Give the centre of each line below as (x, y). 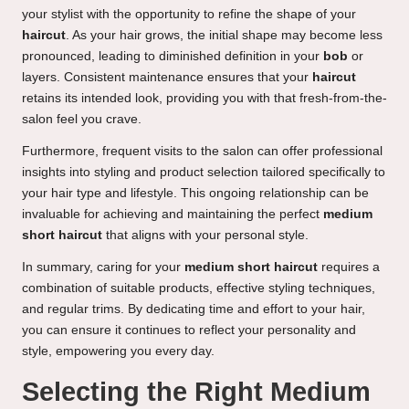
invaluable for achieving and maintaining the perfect (173, 215)
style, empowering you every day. (118, 351)
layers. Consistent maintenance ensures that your (167, 78)
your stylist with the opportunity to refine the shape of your (189, 15)
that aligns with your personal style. (205, 236)
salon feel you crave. (82, 120)
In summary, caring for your (103, 267)
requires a (349, 267)
